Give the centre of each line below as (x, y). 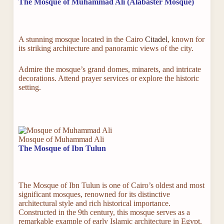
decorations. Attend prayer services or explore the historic (108, 78)
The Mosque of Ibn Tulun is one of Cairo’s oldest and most (111, 185)
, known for (186, 39)
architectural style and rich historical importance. (94, 203)
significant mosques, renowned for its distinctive (94, 194)
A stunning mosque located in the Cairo (80, 39)
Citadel (155, 39)
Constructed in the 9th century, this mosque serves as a (104, 212)
